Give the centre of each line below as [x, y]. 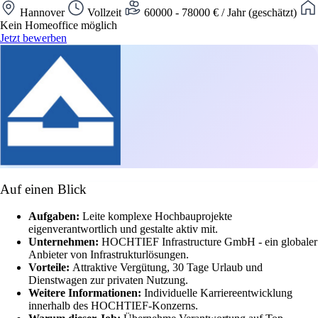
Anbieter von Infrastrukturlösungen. [109, 255]
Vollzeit [104, 12]
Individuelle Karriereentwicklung [218, 293]
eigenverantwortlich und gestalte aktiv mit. [123, 229]
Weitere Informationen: [86, 293]
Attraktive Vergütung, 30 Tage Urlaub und [168, 268]
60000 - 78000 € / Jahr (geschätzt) [220, 12]
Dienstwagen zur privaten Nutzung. [108, 280]
